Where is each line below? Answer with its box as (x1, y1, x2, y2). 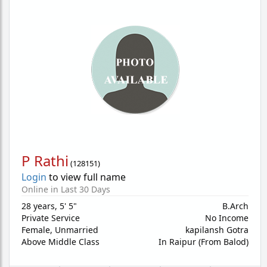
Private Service (21, 212, 80, 223)
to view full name (46, 170, 126, 184)
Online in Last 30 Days (21, 184, 110, 195)
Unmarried (55, 224, 98, 235)
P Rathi (21, 151, 69, 170)
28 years (21, 200, 55, 212)
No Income (205, 212, 249, 223)
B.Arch (222, 200, 249, 212)
